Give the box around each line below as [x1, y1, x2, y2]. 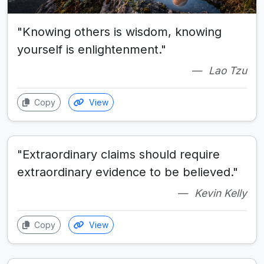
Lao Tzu [209, 64, 247, 77]
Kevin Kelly [194, 187, 247, 200]
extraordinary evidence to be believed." [17, 165, 238, 180]
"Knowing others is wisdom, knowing [17, 25, 222, 39]
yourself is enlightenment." [17, 42, 166, 57]
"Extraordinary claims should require [17, 147, 220, 162]
